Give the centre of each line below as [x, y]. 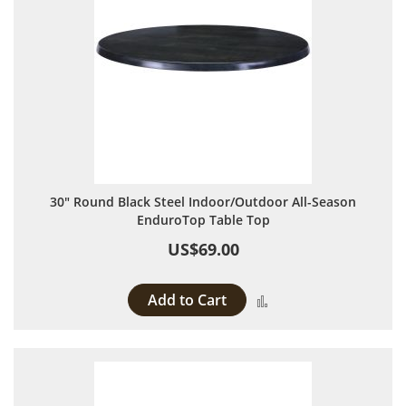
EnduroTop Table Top [203, 220]
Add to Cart [187, 300]
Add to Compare [324, 299]
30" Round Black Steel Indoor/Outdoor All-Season [203, 202]
